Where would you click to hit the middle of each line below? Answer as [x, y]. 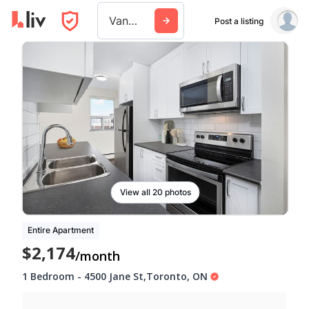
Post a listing [239, 21]
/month [98, 256]
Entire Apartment [61, 230]
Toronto [167, 276]
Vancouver [133, 21]
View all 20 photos [155, 192]
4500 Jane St [114, 276]
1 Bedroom [48, 276]
